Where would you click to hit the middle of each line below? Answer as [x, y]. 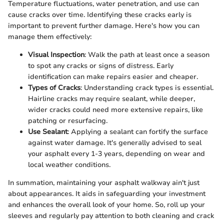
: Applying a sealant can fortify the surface [138, 131]
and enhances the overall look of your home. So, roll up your [106, 204]
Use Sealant [48, 131]
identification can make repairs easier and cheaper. [113, 76]
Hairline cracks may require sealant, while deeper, [111, 98]
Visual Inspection [56, 54]
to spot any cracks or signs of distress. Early [101, 65]
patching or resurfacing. [68, 120]
